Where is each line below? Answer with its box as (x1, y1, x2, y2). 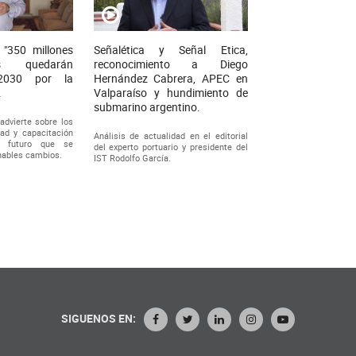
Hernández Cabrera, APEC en (93, 71, 248, 87)
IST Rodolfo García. (93, 152, 171, 164)
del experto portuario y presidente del (93, 141, 248, 153)
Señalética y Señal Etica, (93, 42, 248, 58)
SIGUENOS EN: (61, 311, 136, 327)
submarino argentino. (93, 99, 200, 115)
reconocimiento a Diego (93, 56, 248, 72)
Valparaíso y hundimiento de (93, 85, 248, 101)
